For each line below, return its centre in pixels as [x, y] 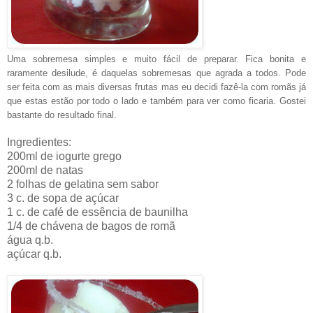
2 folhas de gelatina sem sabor [83, 184]
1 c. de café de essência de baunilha [97, 212]
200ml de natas [45, 170]
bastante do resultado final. [62, 115]
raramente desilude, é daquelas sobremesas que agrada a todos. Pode [156, 73]
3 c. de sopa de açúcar [63, 198]
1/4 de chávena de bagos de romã [91, 226]
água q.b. [30, 240]
